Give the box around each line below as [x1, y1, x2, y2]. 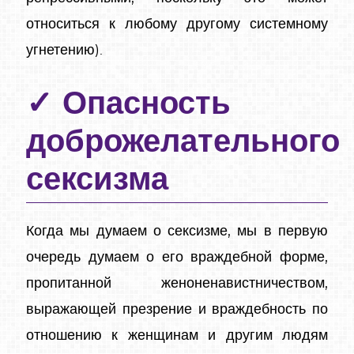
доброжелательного [26, 126, 340, 159]
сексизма [26, 164, 168, 197]
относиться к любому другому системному [26, 17, 328, 32]
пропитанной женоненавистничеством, [26, 277, 328, 292]
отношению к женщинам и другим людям [26, 329, 328, 344]
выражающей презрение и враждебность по [26, 303, 328, 318]
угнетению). [26, 43, 103, 58]
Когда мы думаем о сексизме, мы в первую [26, 224, 328, 239]
